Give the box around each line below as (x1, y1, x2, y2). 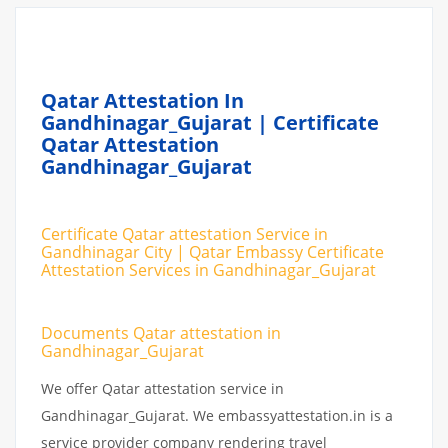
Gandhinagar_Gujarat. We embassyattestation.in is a (41, 405, 393, 425)
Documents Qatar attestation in (41, 321, 281, 344)
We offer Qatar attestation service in (41, 378, 284, 398)
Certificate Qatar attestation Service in (41, 222, 328, 245)
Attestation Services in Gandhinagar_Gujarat (41, 258, 376, 281)
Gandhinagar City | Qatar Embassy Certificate (41, 240, 384, 263)
